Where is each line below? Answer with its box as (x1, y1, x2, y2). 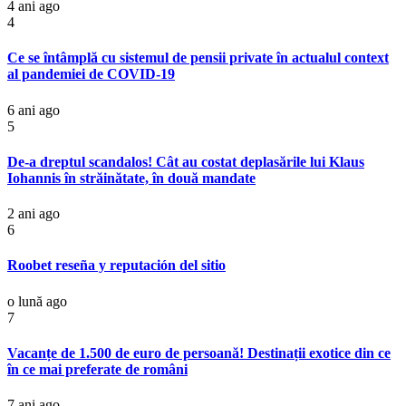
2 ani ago (7, 206, 60, 222)
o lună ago (7, 293, 67, 309)
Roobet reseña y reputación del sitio (7, 257, 226, 274)
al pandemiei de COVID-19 (7, 66, 175, 82)
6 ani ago (7, 101, 60, 118)
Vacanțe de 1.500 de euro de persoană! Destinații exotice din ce (7, 344, 391, 361)
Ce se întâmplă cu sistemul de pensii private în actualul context (7, 50, 389, 66)
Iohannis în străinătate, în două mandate (7, 169, 256, 186)
